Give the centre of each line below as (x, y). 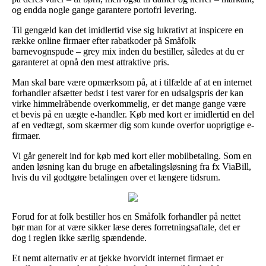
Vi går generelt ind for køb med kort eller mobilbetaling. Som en (132, 156)
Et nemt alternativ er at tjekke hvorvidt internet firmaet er (118, 258)
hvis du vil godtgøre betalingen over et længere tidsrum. (116, 177)
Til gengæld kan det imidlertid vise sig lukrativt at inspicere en (128, 30)
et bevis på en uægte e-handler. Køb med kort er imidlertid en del (133, 114)
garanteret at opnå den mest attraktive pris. (91, 62)
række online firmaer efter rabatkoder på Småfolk (104, 40)
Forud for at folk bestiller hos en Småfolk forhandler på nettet (126, 216)
